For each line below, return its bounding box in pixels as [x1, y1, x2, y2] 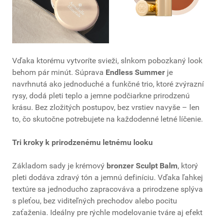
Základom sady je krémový [12, 161, 107, 171]
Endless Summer [106, 68, 165, 77]
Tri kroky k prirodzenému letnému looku [12, 138, 153, 147]
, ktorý [178, 161, 198, 171]
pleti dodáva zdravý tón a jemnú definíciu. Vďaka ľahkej [12, 173, 203, 182]
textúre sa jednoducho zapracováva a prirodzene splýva [12, 184, 203, 194]
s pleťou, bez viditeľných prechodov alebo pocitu [12, 196, 177, 206]
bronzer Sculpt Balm [107, 161, 178, 171]
